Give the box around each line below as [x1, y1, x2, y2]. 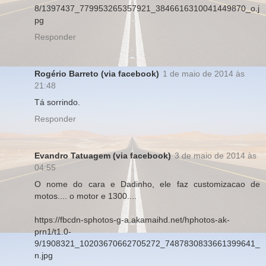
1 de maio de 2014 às [163, 68, 245, 78]
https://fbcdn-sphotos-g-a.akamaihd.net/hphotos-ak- [34, 214, 230, 224]
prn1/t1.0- [34, 226, 71, 236]
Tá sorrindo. [34, 97, 80, 107]
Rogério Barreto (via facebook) [34, 68, 159, 78]
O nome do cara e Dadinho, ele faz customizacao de [34, 179, 260, 189]
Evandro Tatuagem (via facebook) [34, 150, 171, 160]
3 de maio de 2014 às [175, 150, 256, 160]
